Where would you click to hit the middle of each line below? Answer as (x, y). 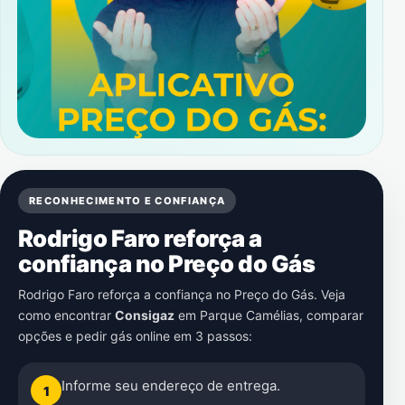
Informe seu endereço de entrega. (171, 386)
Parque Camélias (250, 315)
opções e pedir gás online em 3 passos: (135, 336)
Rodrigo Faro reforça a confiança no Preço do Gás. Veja (182, 294)
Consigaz (145, 315)
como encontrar (66, 315)
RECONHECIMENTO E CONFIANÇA (127, 201)
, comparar (331, 315)
